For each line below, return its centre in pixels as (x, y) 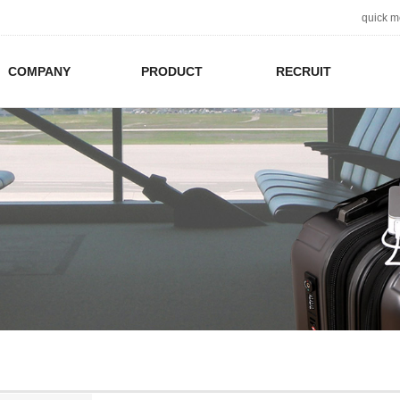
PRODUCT (171, 71)
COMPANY (40, 71)
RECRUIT (304, 71)
